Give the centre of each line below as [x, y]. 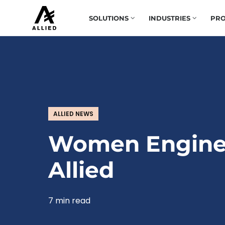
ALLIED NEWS [73, 114]
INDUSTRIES [170, 18]
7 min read [69, 200]
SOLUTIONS [109, 18]
